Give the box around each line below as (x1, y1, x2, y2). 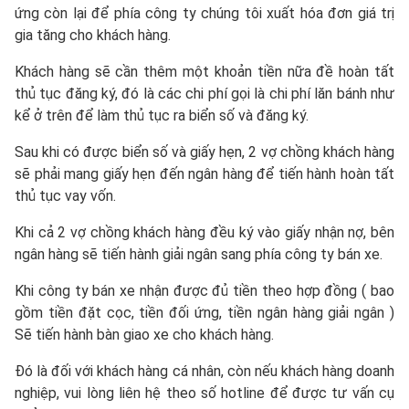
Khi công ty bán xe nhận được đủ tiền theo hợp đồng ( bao (15, 281, 394, 299)
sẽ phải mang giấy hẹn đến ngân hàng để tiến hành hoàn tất (15, 164, 394, 183)
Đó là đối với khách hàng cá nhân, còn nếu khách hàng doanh (15, 362, 394, 380)
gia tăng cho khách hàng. (15, 26, 171, 44)
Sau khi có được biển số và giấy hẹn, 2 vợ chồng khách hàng (15, 142, 394, 161)
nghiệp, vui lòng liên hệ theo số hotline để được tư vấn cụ (15, 383, 394, 402)
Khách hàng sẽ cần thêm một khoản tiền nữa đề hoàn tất (15, 62, 394, 80)
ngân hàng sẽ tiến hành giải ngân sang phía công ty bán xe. (15, 245, 383, 263)
